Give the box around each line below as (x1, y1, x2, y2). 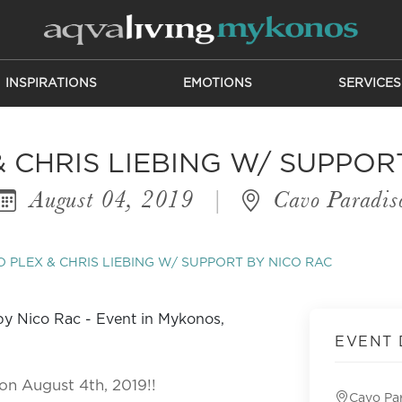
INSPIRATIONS (4, 77, 97, 90)
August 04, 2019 (22, 185, 201, 214)
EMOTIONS (182, 77, 252, 90)
